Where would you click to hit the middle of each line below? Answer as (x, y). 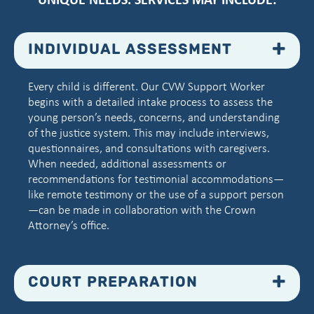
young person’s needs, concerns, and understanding (154, 118)
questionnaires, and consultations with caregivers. (149, 149)
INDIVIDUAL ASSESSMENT (130, 51)
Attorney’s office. (69, 226)
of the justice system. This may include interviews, (149, 133)
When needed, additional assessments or (127, 164)
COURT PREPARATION (113, 284)
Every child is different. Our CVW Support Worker (146, 87)
